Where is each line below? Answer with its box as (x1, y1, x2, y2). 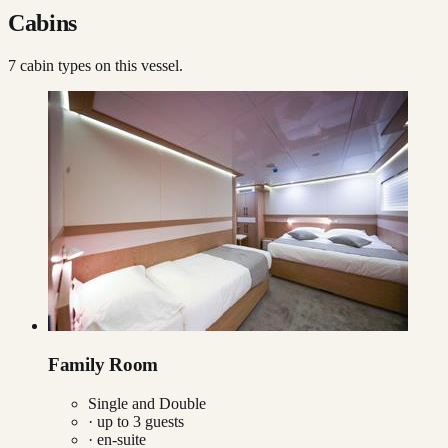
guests (141, 412, 184, 430)
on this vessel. (91, 57, 183, 75)
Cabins (8, 10, 77, 37)
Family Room (48, 354, 159, 376)
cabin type (16, 57, 85, 75)
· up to (88, 412, 133, 430)
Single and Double (88, 394, 206, 412)
